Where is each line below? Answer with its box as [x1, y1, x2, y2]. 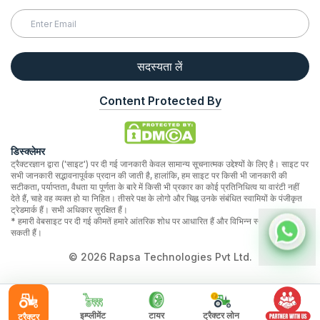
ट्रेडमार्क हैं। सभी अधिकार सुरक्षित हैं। [11, 204, 128, 215]
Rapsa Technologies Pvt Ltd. [106, 251, 252, 263]
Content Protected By [99, 94, 221, 108]
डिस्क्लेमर [11, 145, 45, 157]
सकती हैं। [11, 227, 42, 238]
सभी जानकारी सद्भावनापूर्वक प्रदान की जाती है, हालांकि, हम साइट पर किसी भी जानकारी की [11, 170, 287, 181]
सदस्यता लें [137, 59, 183, 74]
